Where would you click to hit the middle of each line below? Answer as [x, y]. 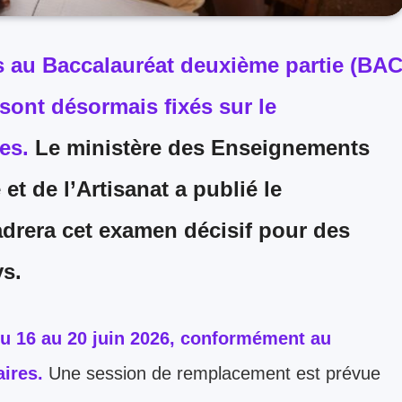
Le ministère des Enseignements [199, 147]
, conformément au [250, 338]
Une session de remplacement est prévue [214, 373]
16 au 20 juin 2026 [93, 338]
